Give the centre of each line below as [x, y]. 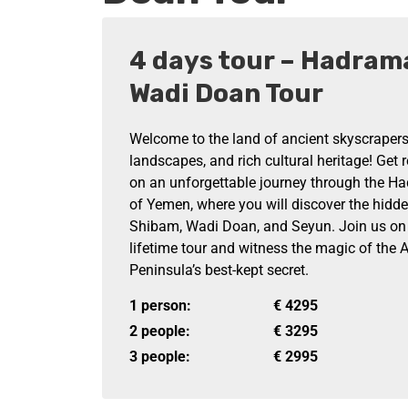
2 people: [160, 331]
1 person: [160, 306]
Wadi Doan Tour [226, 93]
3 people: [160, 357]
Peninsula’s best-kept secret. [219, 270]
